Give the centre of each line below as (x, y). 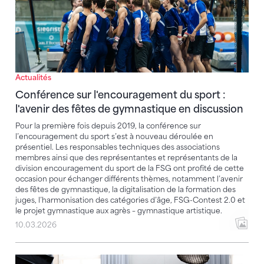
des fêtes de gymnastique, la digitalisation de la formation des (126, 190)
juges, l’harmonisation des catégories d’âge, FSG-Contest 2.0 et (130, 200)
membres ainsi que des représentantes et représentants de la (126, 158)
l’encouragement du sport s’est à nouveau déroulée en (114, 137)
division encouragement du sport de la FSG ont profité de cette (130, 169)
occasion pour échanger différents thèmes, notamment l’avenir (129, 179)
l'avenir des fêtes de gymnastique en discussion (129, 109)
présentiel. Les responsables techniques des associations (118, 147)
